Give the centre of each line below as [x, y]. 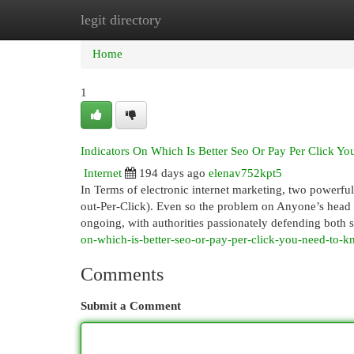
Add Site [289, 20]
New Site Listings [201, 20]
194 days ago [172, 173]
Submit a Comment [131, 306]
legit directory [121, 20]
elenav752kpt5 [245, 173]
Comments [122, 274]
